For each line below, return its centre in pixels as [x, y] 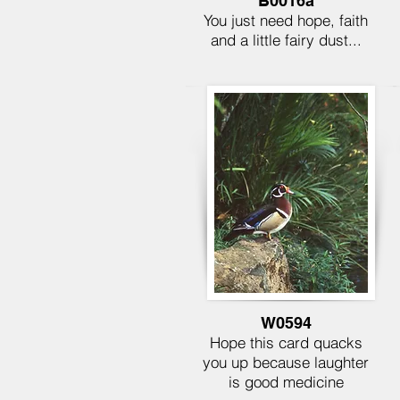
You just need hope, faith [286, 20]
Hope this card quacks [286, 342]
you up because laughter [286, 362]
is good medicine [286, 382]
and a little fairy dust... [286, 40]
